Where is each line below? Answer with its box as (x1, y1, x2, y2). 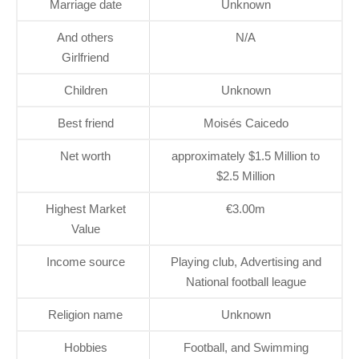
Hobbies (63, 340, 107, 354)
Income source (46, 254, 125, 268)
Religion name (48, 307, 123, 321)
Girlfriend (62, 50, 109, 64)
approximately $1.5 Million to (171, 148, 320, 163)
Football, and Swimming (183, 340, 309, 354)
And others (57, 30, 114, 44)
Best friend (57, 115, 114, 130)
